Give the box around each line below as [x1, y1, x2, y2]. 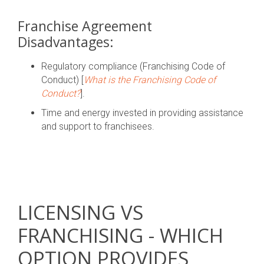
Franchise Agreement [18, 16, 152, 35]
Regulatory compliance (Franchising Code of [41, 61, 225, 72]
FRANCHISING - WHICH [18, 222, 223, 249]
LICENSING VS [18, 199, 143, 226]
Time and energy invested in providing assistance [41, 107, 243, 118]
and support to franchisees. [41, 121, 154, 132]
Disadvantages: [18, 32, 114, 51]
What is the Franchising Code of [84, 74, 216, 85]
